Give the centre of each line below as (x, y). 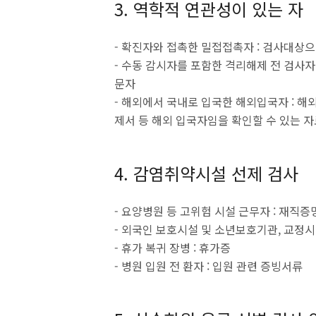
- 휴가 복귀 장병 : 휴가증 (172, 247)
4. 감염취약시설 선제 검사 (206, 173)
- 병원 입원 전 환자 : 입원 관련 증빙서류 (208, 266)
